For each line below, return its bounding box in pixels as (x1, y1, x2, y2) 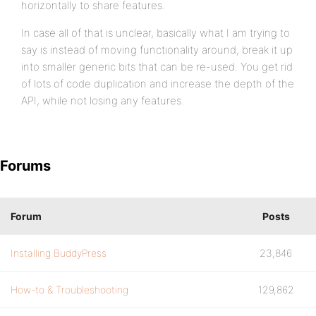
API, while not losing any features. (21, 94, 184, 107)
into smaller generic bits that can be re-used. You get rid (21, 60, 293, 73)
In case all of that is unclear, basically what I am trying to (21, 26, 290, 39)
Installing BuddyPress (11, 247, 107, 259)
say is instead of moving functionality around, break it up (21, 43, 293, 56)
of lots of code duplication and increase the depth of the (21, 77, 294, 90)
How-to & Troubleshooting (11, 284, 128, 296)
